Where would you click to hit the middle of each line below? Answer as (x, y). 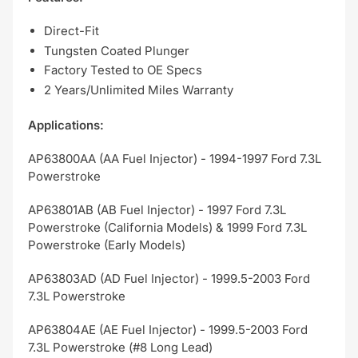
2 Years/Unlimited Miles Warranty (139, 89)
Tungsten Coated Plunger (117, 50)
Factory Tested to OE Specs (123, 70)
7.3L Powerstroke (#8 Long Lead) (120, 347)
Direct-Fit (72, 31)
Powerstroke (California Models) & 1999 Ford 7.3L (167, 227)
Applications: (66, 125)
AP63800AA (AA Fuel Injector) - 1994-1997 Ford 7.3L (175, 159)
